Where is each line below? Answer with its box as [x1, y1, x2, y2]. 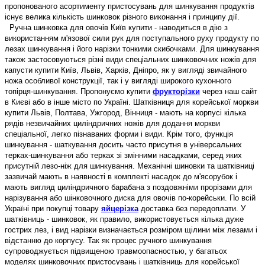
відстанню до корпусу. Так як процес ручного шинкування [5, 235, 212, 245]
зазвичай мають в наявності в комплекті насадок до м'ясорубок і [5, 172, 237, 181]
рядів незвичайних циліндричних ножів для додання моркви [5, 118, 220, 128]
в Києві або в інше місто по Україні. [5, 97, 133, 106]
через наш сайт [200, 86, 257, 96]
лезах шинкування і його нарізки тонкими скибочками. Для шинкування [5, 44, 259, 53]
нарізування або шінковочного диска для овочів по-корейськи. [5, 193, 230, 202]
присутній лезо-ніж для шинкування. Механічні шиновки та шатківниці [5, 161, 254, 170]
